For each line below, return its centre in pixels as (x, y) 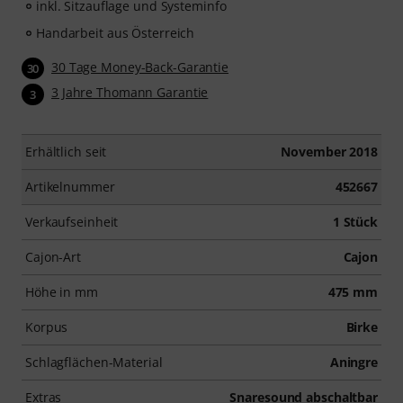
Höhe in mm (62, 291)
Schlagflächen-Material (94, 362)
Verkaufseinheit (72, 221)
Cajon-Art (54, 256)
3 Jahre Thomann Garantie (130, 93)
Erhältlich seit (66, 151)
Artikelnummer (70, 186)
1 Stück (355, 221)
